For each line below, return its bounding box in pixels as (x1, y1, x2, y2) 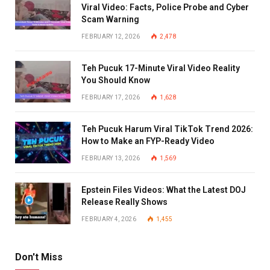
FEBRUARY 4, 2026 (81, 215, 136, 222)
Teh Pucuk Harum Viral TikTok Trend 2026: (81, 124, 253, 134)
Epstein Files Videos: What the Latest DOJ (81, 184, 246, 195)
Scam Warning (81, 14, 139, 24)
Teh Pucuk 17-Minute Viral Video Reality (81, 63, 240, 73)
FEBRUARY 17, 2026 (81, 93, 140, 101)
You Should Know (81, 75, 150, 85)
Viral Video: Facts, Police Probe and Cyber (81, 2, 249, 12)
